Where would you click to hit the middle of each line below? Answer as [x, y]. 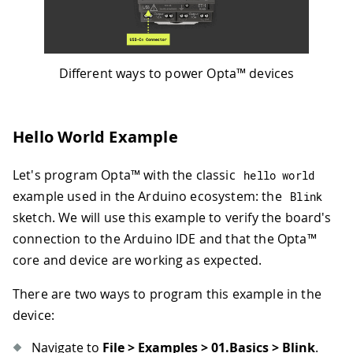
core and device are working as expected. [137, 260]
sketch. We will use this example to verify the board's [172, 218]
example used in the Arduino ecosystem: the [149, 197]
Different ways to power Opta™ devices [176, 74]
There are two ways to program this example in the [167, 294]
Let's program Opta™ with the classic [126, 175]
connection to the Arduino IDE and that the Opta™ [165, 239]
